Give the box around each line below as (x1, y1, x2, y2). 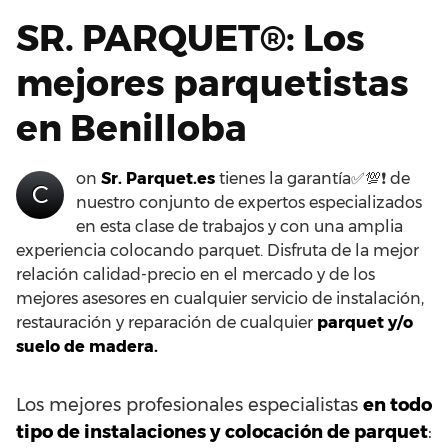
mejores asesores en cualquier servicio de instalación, (16, 288, 424, 308)
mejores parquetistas (16, 60, 409, 105)
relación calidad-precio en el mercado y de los (16, 264, 375, 284)
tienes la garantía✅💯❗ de (215, 168, 410, 188)
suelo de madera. (16, 336, 158, 356)
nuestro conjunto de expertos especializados (76, 192, 422, 212)
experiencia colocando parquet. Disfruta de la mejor (16, 240, 419, 260)
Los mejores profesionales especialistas (16, 393, 363, 416)
